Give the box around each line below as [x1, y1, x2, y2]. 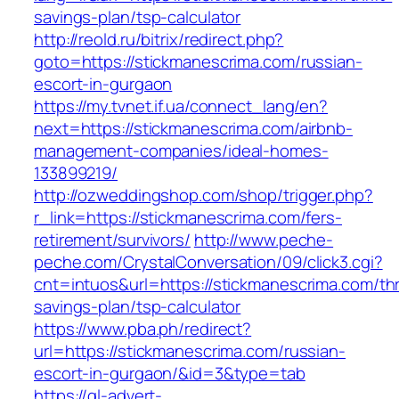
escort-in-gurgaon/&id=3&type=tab [34, 362, 305, 386]
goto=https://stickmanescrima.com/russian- [34, 50, 362, 74]
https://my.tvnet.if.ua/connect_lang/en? [34, 94, 329, 118]
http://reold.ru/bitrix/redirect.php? [34, 28, 284, 52]
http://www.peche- [193, 228, 334, 252]
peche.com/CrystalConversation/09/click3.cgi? [34, 250, 383, 274]
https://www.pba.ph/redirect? [34, 317, 252, 341]
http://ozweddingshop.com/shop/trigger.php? [34, 183, 373, 208]
